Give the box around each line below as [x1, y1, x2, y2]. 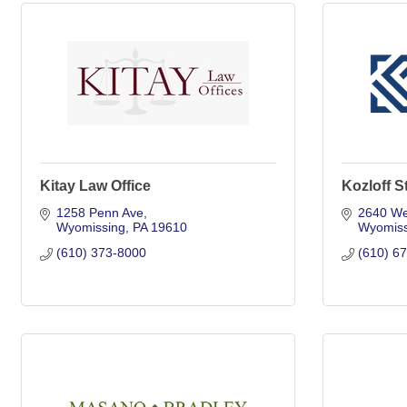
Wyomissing [55, 220, 125, 234]
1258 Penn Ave [55, 205, 144, 220]
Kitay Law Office [40, 178, 151, 194]
